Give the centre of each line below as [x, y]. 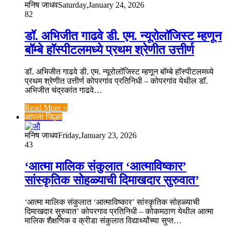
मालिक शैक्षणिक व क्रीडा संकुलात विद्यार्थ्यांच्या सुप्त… [103, 221]
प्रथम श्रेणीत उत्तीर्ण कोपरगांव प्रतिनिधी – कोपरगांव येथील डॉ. [116, 81]
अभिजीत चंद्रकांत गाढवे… [63, 90]
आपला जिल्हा [43, 117]
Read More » [46, 108]
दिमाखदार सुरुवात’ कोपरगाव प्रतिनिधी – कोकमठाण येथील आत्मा [119, 212]
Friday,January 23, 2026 [97, 136]
